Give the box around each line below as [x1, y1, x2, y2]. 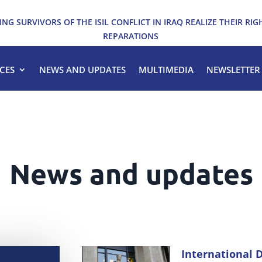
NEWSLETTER [206, 64, 260, 75]
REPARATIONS [103, 30, 159, 42]
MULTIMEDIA [138, 64, 194, 75]
